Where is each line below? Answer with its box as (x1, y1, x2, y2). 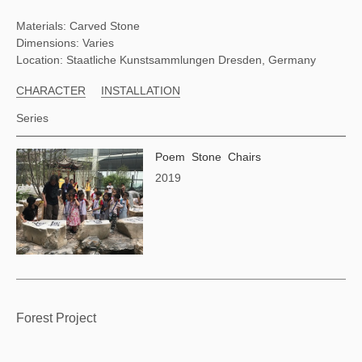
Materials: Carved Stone (16, 19, 140, 32)
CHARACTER (16, 84, 86, 97)
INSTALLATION (101, 84, 180, 97)
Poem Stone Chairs (155, 150, 262, 163)
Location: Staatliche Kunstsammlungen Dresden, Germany (16, 53, 316, 66)
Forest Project (16, 310, 96, 325)
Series (16, 112, 48, 124)
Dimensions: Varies (16, 36, 114, 49)
